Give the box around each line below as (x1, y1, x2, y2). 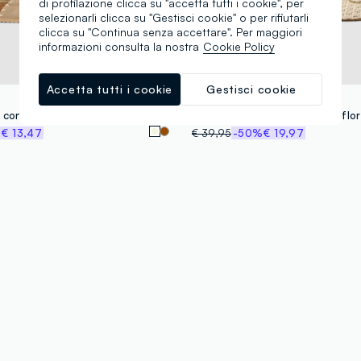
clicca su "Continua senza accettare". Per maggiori (39, 25, 302, 39)
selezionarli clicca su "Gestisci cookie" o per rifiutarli (39, 10, 309, 24)
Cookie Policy (203, 39, 275, 53)
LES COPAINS (192, 91, 263, 105)
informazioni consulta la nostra (39, 39, 199, 53)
